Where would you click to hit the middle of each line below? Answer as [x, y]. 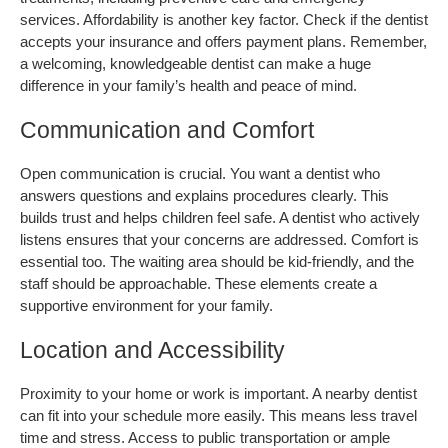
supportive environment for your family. [146, 305]
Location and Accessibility [152, 349]
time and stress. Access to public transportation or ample [205, 437]
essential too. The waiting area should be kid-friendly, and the [217, 261]
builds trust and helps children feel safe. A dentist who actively [220, 217]
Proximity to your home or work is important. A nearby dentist [218, 393]
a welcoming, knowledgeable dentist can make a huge [195, 63]
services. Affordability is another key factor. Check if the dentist [224, 19]
